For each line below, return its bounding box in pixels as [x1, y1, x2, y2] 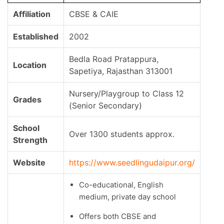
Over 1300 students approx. [69, 129, 174, 139]
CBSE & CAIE [69, 9, 118, 19]
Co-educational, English [79, 180, 163, 190]
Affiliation [13, 9, 50, 19]
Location [13, 60, 46, 70]
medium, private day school [79, 192, 176, 202]
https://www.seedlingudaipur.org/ [69, 157, 195, 168]
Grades [13, 94, 41, 105]
